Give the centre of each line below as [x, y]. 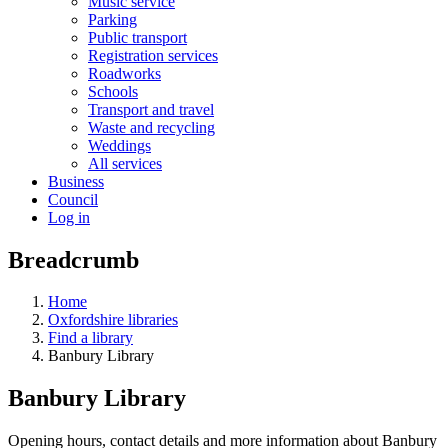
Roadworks [124, 73]
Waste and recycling [151, 127]
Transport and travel [151, 109]
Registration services [153, 55]
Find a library [90, 338]
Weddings [119, 145]
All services [125, 163]
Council [73, 199]
